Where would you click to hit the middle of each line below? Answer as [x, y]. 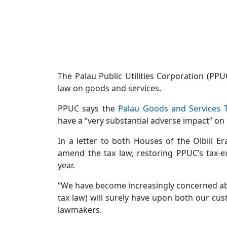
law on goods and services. [109, 88]
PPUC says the [88, 108]
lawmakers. [81, 210]
